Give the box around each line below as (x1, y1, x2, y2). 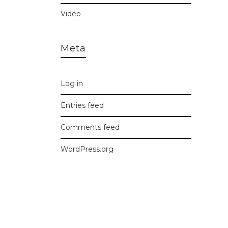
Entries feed (60, 101, 104, 110)
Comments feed (60, 123, 120, 132)
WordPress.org (60, 145, 113, 154)
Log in (60, 79, 83, 88)
